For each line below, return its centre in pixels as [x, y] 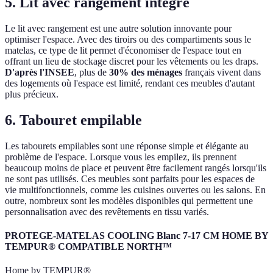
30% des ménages [146, 73]
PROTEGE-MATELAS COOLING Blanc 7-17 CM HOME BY [136, 236]
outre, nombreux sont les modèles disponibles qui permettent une [129, 200]
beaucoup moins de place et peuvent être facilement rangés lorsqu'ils [136, 168]
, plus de [92, 73]
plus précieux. [32, 94]
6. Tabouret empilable [73, 120]
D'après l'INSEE [40, 73]
